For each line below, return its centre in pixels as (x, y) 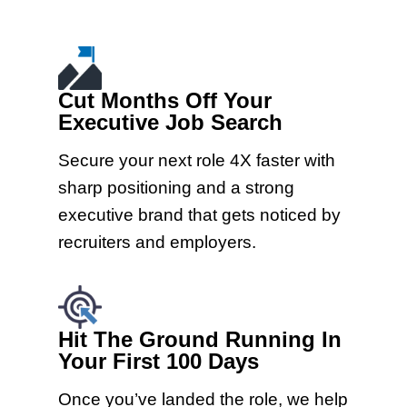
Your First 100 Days (159, 361)
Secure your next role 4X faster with (197, 160)
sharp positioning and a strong (176, 187)
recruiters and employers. (157, 242)
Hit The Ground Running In (200, 339)
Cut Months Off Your (165, 100)
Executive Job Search (170, 122)
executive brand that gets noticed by (199, 214)
